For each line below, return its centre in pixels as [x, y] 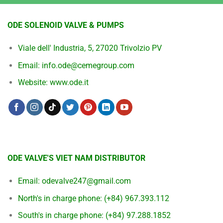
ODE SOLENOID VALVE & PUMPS [66, 25]
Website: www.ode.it [53, 83]
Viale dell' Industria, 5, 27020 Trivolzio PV [90, 48]
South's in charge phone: [61, 216]
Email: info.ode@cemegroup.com [76, 65]
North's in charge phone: [61, 198]
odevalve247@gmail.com [86, 181]
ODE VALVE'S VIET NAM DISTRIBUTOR [76, 158]
